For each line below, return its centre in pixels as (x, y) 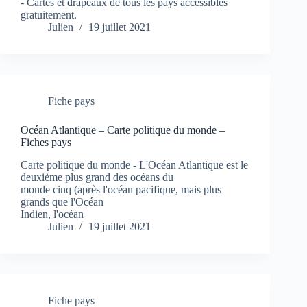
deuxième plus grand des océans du (97, 177)
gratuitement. (49, 15)
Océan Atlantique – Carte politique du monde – (123, 130)
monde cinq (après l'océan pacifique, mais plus (121, 189)
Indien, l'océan (52, 214)
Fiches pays (46, 143)
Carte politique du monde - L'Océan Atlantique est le (134, 164)
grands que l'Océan (62, 201)
